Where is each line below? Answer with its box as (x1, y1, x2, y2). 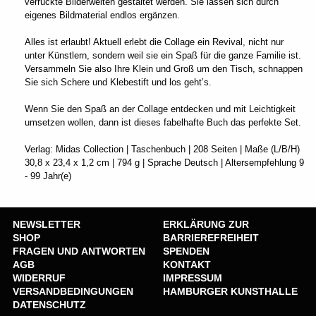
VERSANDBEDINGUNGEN (13, 285, 133, 297)
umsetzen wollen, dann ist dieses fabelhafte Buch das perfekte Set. (25, 116, 301, 128)
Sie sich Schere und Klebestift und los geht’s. (25, 76, 212, 87)
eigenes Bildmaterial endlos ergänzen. (25, 9, 180, 20)
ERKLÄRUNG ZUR (163, 218, 249, 230)
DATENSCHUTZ (13, 298, 86, 310)
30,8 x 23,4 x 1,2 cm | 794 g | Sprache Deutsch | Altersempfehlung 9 (25, 157, 304, 168)
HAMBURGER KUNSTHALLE (163, 285, 298, 297)
